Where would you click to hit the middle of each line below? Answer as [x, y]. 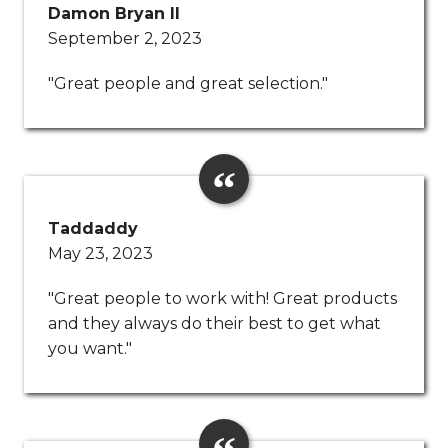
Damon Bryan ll [114, 14]
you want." [90, 349]
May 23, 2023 [100, 254]
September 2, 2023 [125, 39]
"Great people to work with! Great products [222, 299]
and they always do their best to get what [214, 324]
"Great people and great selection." [188, 84]
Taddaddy [93, 229]
